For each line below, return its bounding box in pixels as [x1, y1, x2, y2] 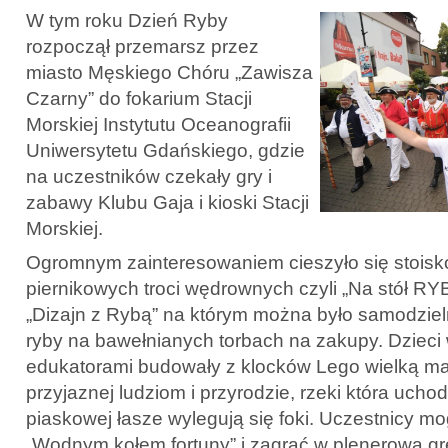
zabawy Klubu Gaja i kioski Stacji [26, 191, 309, 213]
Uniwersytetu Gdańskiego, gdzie [26, 139, 305, 161]
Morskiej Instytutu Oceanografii [26, 113, 291, 135]
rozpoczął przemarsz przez [26, 35, 259, 57]
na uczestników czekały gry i [26, 165, 272, 187]
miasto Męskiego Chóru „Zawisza [26, 61, 313, 83]
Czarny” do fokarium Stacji [26, 87, 252, 109]
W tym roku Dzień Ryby [26, 9, 228, 31]
